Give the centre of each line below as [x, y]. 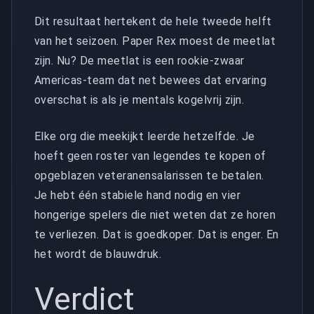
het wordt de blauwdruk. [98, 254]
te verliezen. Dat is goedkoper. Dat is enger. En [157, 235]
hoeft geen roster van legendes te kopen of [150, 156]
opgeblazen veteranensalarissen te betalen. [149, 176]
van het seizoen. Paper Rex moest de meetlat [155, 41]
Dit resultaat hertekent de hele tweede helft [153, 22]
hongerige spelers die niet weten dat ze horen [155, 215]
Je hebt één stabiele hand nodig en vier [138, 196]
